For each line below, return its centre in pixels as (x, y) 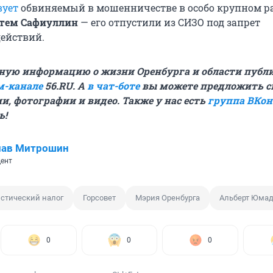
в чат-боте (113, 86)
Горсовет (99, 198)
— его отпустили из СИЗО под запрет (170, 23)
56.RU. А (65, 86)
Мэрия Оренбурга (168, 198)
